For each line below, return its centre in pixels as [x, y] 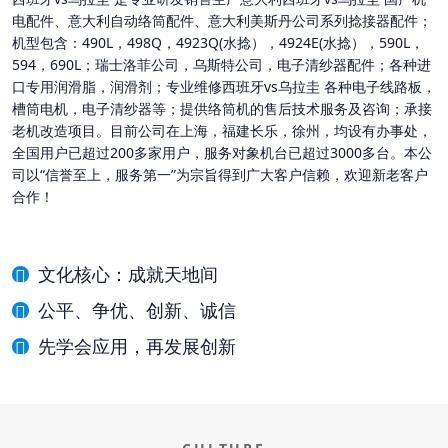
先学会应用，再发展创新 [137, 345]
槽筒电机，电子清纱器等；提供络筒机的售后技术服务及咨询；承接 [222, 108]
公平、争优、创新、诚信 [137, 309]
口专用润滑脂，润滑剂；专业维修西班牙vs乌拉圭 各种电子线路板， [224, 86]
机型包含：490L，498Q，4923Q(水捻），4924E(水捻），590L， [218, 42]
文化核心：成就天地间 [128, 273]
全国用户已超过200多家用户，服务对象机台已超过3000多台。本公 [222, 152]
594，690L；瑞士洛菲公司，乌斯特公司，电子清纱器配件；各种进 [221, 64]
